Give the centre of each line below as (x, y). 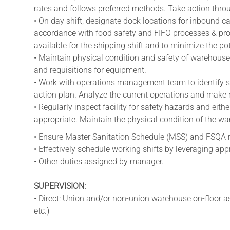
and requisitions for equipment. (90, 70)
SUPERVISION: (60, 186)
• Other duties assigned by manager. (99, 161)
